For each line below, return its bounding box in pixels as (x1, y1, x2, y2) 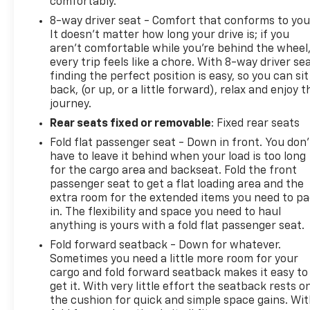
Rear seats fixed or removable (50, 118, 212, 129)
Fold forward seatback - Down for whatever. (50, 239, 282, 251)
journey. (50, 98, 92, 110)
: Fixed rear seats (211, 118, 300, 129)
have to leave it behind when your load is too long (50, 151, 307, 163)
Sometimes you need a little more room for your (50, 253, 299, 265)
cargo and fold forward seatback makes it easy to (50, 267, 309, 279)
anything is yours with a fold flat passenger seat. (50, 220, 305, 232)
